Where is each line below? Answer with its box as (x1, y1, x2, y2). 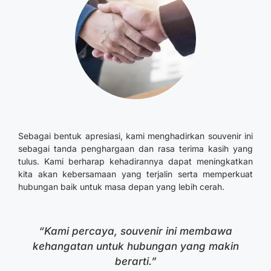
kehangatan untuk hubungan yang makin (32, 240, 239, 253)
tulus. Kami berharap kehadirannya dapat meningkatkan (18, 156, 253, 167)
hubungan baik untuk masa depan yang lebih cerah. (18, 181, 224, 192)
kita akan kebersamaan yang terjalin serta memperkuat (18, 169, 253, 180)
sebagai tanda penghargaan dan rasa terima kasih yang (18, 143, 253, 154)
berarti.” (114, 255, 157, 268)
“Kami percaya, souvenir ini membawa (39, 225, 232, 238)
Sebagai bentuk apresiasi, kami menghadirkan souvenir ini (18, 131, 253, 142)
